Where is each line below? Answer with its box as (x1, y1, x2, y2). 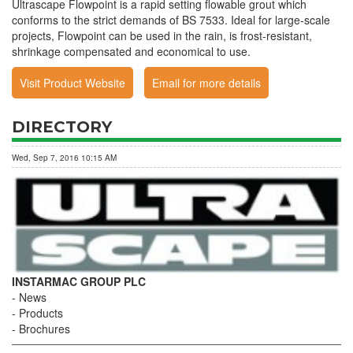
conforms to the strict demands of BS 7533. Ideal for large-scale (12, 12, 330, 28)
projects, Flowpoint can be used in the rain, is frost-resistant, (12, 28, 312, 43)
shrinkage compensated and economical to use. (12, 43, 251, 59)
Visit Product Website (20, 75, 125, 91)
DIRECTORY (12, 117, 112, 136)
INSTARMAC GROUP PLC (12, 273, 146, 289)
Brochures (19, 320, 70, 336)
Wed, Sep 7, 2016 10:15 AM (12, 152, 117, 163)
